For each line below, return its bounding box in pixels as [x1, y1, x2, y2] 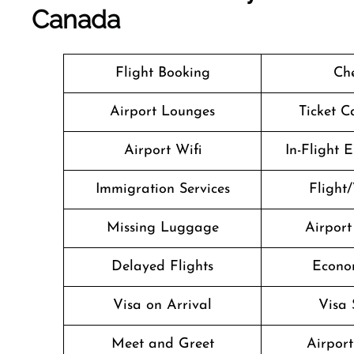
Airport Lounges [110, 104, 215, 119]
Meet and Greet [111, 337, 214, 352]
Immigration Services [95, 182, 230, 197]
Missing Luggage [106, 220, 219, 235]
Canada [32, 5, 120, 34]
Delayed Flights [111, 259, 213, 274]
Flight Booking [115, 66, 210, 81]
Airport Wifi [123, 143, 201, 158]
